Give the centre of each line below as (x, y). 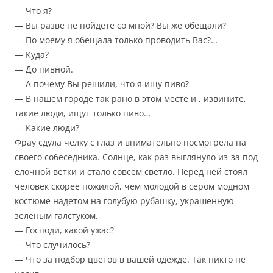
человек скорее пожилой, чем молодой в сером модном (132, 186)
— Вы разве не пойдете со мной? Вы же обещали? (120, 26)
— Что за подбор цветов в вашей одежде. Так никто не (130, 260)
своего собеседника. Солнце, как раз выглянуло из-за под (136, 157)
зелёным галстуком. (56, 216)
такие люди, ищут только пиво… (83, 113)
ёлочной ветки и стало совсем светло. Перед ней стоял (131, 172)
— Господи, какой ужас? (64, 230)
